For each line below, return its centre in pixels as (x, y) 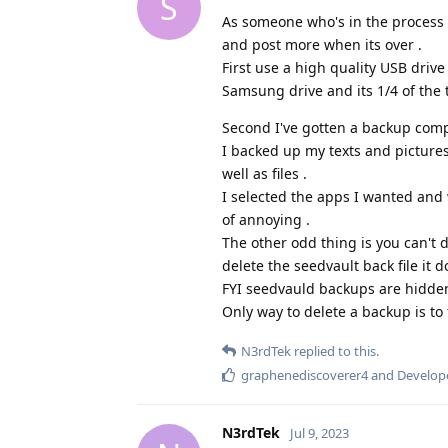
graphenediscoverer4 (304, 374)
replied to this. (335, 350)
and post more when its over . (322, 44)
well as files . (264, 173)
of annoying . (266, 219)
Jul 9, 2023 (319, 432)
